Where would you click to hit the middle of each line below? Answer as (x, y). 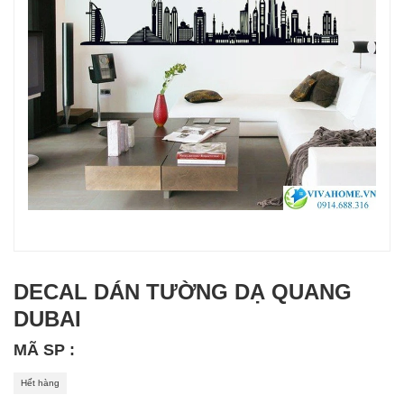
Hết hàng (40, 383)
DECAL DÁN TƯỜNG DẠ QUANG (183, 292)
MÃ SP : (44, 350)
